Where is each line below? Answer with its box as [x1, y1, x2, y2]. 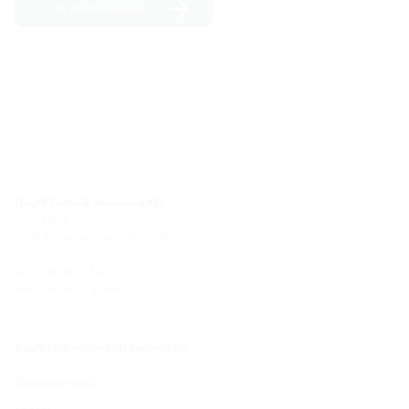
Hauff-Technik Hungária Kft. [15, 194, 166, 210]
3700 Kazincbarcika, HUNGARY [15, 229, 172, 245]
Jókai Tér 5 [15, 212, 68, 227]
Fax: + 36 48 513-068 [15, 281, 120, 297]
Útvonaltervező [15, 375, 95, 391]
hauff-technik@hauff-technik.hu [15, 340, 188, 355]
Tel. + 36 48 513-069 [15, 264, 118, 279]
